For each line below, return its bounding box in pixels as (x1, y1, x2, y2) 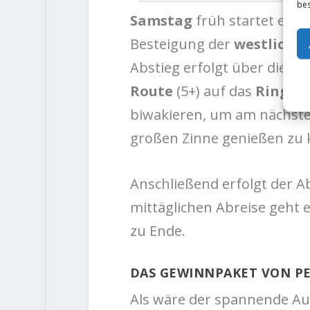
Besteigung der (129, 35, 234, 54)
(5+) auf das (172, 82, 255, 101)
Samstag (129, 11, 196, 30)
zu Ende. (129, 221, 185, 241)
